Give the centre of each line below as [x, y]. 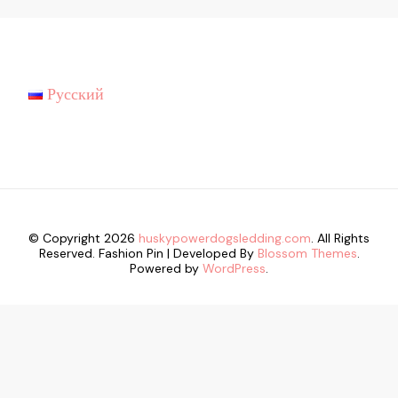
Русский [76, 95]
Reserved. [68, 254]
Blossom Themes [307, 254]
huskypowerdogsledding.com [225, 239]
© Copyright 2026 [84, 239]
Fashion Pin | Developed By [178, 254]
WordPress [234, 269]
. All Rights [340, 239]
